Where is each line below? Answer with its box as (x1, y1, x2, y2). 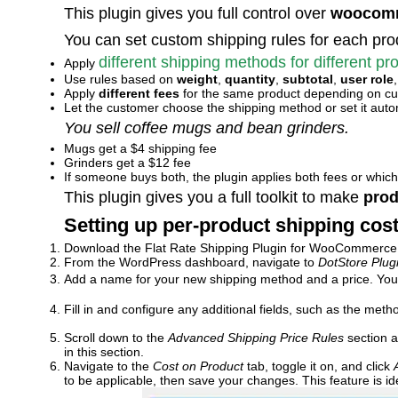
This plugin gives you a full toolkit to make (64, 188, 363, 206)
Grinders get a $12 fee (64, 155, 191, 170)
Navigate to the (64, 359, 153, 373)
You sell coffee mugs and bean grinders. (64, 119, 349, 137)
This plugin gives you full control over (64, 4, 330, 22)
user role (340, 72, 394, 86)
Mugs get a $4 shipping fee (64, 141, 217, 155)
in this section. (64, 345, 144, 359)
